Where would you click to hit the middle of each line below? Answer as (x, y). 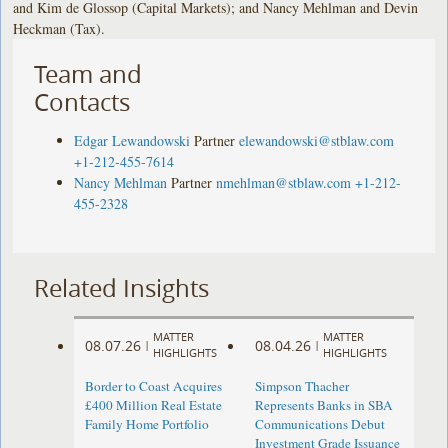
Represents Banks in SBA (323, 405)
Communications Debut (319, 424)
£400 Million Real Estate (154, 405)
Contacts (82, 101)
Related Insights (122, 287)
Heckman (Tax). (59, 28)
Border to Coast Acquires (154, 386)
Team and (88, 73)
